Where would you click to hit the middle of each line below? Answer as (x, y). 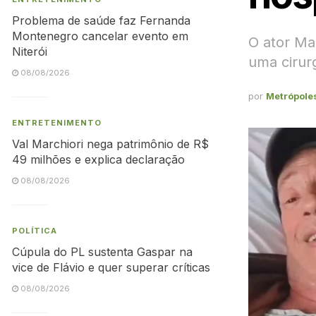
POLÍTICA (35, 231)
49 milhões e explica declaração (98, 159)
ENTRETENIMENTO (57, 123)
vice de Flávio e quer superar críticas (111, 267)
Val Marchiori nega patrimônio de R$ (110, 144)
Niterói (30, 51)
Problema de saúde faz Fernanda (101, 20)
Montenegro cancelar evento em (100, 36)
